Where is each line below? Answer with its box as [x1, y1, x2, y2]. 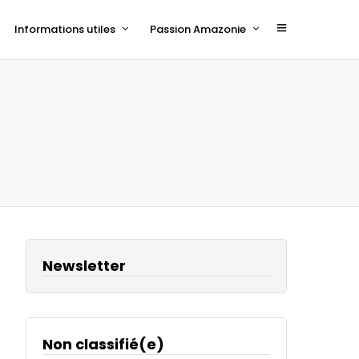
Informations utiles [14, 22, 115, 37]
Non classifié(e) [42, 334, 165, 354]
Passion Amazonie [150, 22, 246, 37]
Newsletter [42, 256, 127, 276]
